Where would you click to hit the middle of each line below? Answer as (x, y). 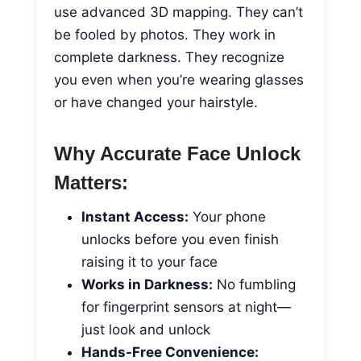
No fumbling (254, 284)
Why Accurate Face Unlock (177, 153)
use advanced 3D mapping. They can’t (178, 12)
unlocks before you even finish (180, 239)
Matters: (91, 182)
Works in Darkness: (147, 284)
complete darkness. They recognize (169, 57)
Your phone (227, 216)
